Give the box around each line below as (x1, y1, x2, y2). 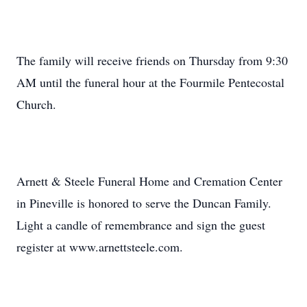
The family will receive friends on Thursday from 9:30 (16, 52, 288, 69)
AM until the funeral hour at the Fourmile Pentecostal (16, 74, 284, 90)
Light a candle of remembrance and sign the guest (16, 217, 265, 233)
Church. (16, 96, 56, 112)
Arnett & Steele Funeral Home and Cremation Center (16, 173, 282, 189)
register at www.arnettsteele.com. (16, 238, 183, 255)
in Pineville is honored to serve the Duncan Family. (16, 195, 271, 211)
